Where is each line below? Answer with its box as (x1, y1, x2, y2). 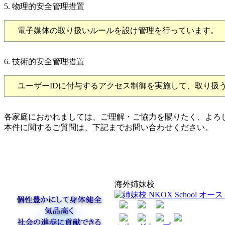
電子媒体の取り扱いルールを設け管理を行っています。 (10, 26, 218, 35)
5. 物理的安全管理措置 (4, 2, 84, 11)
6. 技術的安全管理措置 (4, 57, 84, 66)
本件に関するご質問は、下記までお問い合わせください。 (4, 123, 213, 132)
